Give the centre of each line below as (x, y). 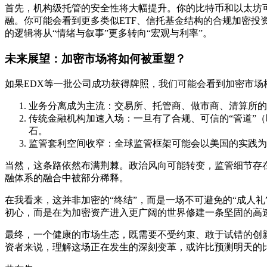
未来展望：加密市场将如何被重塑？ (95, 58)
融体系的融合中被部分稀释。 (67, 178)
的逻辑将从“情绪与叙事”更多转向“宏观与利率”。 (108, 33)
